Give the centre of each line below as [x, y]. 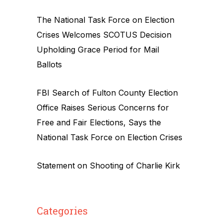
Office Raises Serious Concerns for [103, 107]
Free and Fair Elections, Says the [99, 122]
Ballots [49, 64]
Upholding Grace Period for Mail [98, 49]
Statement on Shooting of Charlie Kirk [108, 165]
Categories [62, 210]
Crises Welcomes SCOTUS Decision [104, 34]
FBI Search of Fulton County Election [107, 92]
